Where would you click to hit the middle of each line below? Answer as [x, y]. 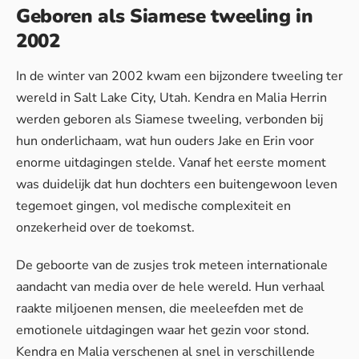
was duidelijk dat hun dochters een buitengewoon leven [177, 185]
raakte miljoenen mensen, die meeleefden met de [160, 309]
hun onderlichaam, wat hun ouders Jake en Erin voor [165, 141]
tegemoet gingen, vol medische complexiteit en [153, 206]
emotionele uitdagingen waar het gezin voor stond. [163, 331]
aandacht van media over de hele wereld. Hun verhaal [170, 287]
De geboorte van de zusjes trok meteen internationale [172, 266]
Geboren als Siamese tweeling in [165, 16]
